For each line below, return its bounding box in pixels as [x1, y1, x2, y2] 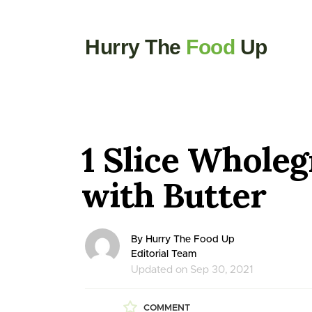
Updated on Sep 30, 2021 [131, 265, 253, 275]
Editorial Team [131, 249, 196, 259]
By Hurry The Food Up [131, 235, 235, 244]
